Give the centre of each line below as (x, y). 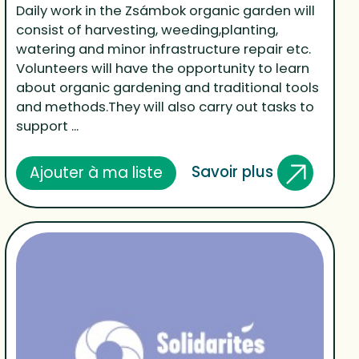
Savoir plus (234, 171)
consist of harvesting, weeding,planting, (147, 30)
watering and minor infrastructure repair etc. (164, 50)
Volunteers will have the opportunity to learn (163, 69)
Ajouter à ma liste (97, 172)
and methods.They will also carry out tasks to (165, 107)
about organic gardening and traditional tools (168, 88)
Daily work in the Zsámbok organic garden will (166, 11)
